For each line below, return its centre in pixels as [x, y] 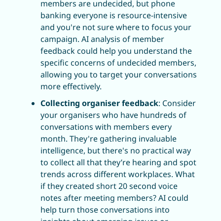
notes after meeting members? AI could [114, 198]
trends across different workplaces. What [118, 174]
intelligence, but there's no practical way [116, 150]
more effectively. [71, 86]
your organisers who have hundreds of [113, 115]
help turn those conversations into [105, 209]
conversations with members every [106, 127]
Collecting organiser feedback [99, 103]
